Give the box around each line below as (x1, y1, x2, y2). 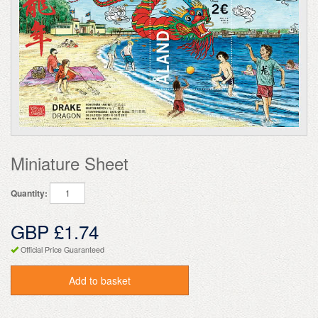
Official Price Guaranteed (21, 243, 104, 255)
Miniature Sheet (11, 150, 128, 175)
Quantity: (11, 187, 48, 199)
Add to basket (68, 273, 131, 287)
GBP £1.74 (11, 217, 99, 244)
